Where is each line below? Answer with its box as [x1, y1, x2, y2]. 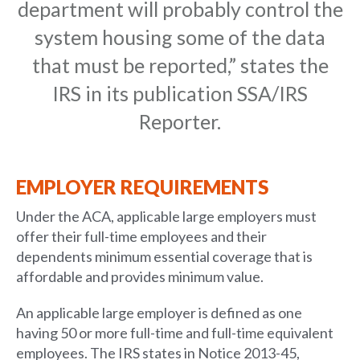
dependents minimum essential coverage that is [16, 247, 313, 265]
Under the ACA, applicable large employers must [16, 207, 317, 225]
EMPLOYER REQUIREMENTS [16, 174, 268, 198]
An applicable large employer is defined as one [16, 303, 302, 321]
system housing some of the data [35, 24, 325, 49]
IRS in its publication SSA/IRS [52, 80, 308, 105]
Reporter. [139, 108, 221, 133]
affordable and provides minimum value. [16, 267, 264, 285]
